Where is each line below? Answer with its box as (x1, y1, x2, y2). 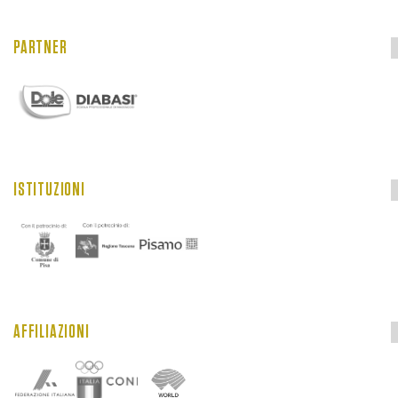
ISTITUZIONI (13, 180, 85, 199)
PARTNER (13, 38, 68, 57)
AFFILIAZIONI (13, 322, 90, 341)
